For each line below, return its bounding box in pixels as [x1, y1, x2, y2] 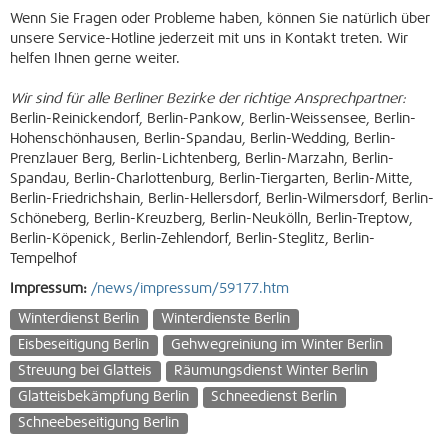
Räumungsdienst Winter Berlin [174, 363, 369, 378]
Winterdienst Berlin [18, 311, 140, 326]
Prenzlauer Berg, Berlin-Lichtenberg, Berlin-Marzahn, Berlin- [10, 152, 394, 166]
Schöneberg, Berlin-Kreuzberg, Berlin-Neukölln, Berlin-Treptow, [10, 212, 413, 226]
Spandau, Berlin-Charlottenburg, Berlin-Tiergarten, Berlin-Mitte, [10, 172, 413, 186]
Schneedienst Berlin [211, 389, 338, 404]
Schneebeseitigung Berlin [18, 415, 180, 430]
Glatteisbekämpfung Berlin [18, 389, 190, 404]
